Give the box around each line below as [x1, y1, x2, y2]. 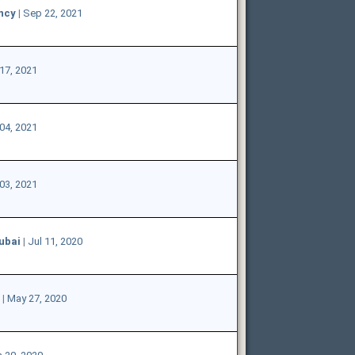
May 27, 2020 [6, 292, 67, 304]
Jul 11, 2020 [27, 235, 82, 247]
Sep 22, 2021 [22, 6, 82, 19]
